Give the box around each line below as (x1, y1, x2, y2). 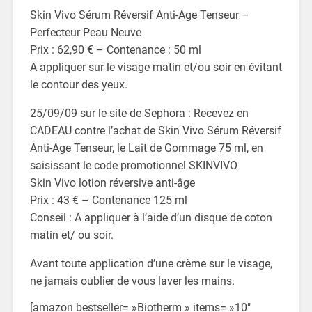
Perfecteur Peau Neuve (29, 26, 141, 40)
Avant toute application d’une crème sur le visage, (29, 257, 272, 271)
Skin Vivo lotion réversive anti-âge (29, 176, 195, 190)
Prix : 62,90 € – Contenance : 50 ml (29, 43, 201, 57)
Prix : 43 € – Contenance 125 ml (29, 194, 187, 208)
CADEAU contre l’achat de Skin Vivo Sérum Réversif (29, 124, 281, 138)
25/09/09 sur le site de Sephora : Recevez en (29, 107, 249, 120)
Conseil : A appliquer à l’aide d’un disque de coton (29, 211, 272, 225)
